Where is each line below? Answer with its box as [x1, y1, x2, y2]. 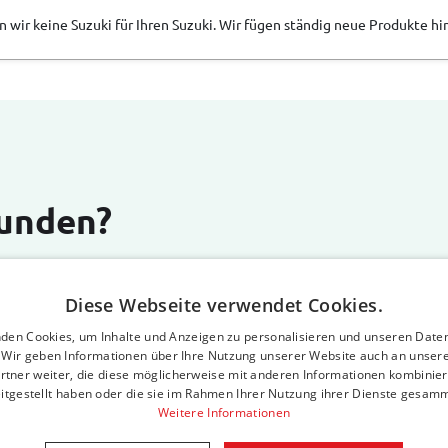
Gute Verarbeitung [71, 416, 266, 444]
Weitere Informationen [157, 403, 291, 421]
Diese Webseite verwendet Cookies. [64, 292, 384, 317]
